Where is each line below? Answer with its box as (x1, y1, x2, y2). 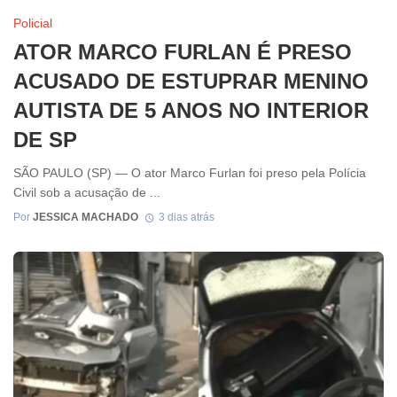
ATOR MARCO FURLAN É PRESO (13, 39, 352, 64)
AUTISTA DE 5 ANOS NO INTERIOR (13, 97, 369, 122)
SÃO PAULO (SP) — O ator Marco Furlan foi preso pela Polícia (13, 165, 366, 180)
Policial (13, 15, 52, 30)
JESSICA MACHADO (33, 210, 138, 223)
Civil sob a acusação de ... (13, 184, 160, 199)
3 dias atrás (158, 210, 214, 223)
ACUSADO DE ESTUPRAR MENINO (13, 68, 369, 93)
